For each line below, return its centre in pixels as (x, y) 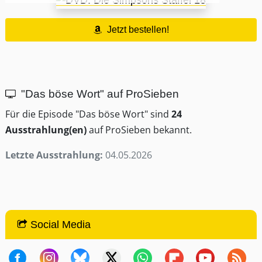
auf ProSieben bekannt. (139, 130)
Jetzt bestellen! (138, 30)
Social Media (59, 225)
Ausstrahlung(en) (46, 130)
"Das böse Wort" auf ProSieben (100, 94)
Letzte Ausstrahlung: (55, 155)
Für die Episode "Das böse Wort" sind (88, 114)
